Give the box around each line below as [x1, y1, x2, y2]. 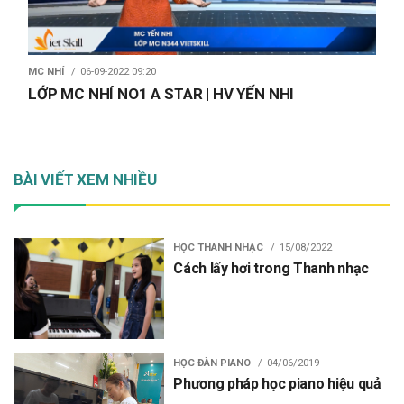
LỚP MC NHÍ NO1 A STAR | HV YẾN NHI [28, 85, 295, 104]
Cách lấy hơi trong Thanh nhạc [173, 260, 369, 278]
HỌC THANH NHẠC [173, 242, 264, 254]
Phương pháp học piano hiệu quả [173, 374, 381, 392]
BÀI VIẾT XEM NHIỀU [14, 170, 157, 189]
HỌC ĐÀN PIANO [173, 356, 252, 369]
